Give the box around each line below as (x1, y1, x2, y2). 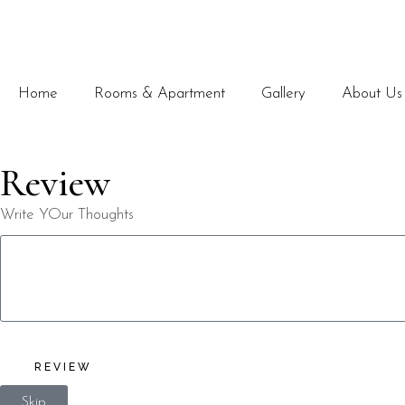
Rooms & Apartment (94, 86, 225, 101)
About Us (342, 86, 402, 101)
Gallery (261, 86, 306, 101)
